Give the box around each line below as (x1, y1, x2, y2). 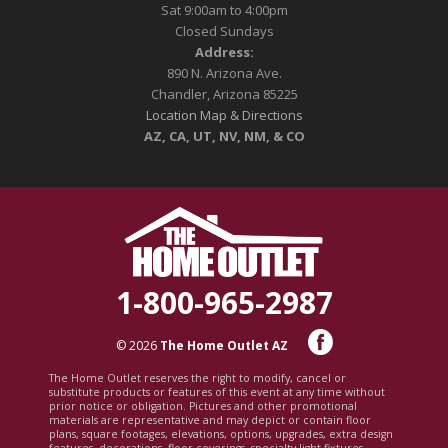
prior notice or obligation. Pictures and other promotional (49, 399, 357, 413)
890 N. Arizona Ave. (166, 63, 282, 82)
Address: (194, 42, 254, 61)
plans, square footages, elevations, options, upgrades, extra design (49, 427, 393, 441)
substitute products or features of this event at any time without (49, 385, 385, 399)
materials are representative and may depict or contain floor (49, 413, 371, 427)
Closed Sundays (174, 21, 274, 40)
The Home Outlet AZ (159, 336, 288, 354)
